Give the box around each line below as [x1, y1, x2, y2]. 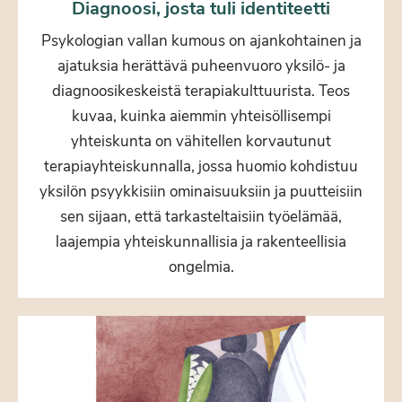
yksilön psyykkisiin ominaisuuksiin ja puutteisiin [39, 181, 363, 203]
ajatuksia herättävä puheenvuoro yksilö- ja [57, 56, 345, 77]
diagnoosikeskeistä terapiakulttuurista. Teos [52, 81, 350, 102]
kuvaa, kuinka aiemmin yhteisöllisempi [71, 106, 331, 127]
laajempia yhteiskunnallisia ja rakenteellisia [56, 232, 346, 253]
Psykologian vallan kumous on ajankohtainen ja [40, 31, 362, 52]
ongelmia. [168, 257, 234, 278]
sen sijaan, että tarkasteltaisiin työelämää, [60, 206, 342, 228]
